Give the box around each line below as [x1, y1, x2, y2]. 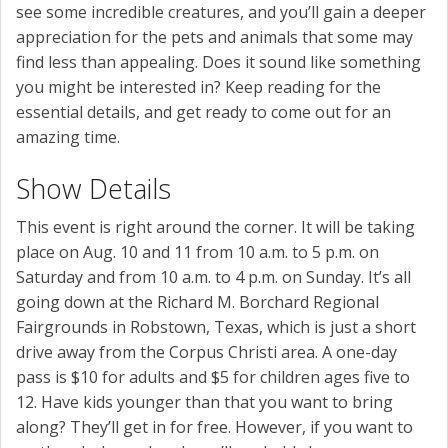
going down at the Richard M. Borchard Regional [16, 290, 379, 313]
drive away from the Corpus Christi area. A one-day [16, 340, 397, 363]
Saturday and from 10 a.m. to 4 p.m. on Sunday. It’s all [16, 265, 411, 288]
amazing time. [16, 125, 120, 148]
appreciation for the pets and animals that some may [16, 25, 413, 48]
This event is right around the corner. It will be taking [16, 215, 415, 238]
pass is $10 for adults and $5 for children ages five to [16, 365, 410, 388]
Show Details [16, 169, 171, 207]
